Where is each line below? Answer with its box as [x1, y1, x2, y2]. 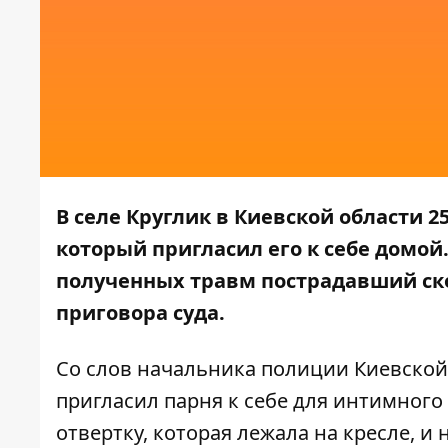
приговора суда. [56, 299, 225, 327]
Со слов [56, 355, 137, 383]
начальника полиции [137, 355, 349, 383]
